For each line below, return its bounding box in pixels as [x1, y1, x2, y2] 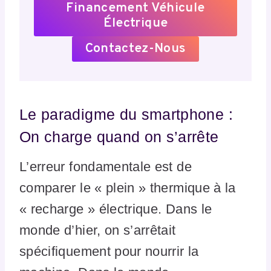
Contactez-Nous [85, 41, 186, 57]
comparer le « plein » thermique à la [19, 180, 236, 195]
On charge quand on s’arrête [19, 128, 219, 146]
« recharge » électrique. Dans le [19, 201, 212, 217]
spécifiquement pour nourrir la [19, 243, 199, 259]
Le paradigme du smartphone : [19, 106, 233, 123]
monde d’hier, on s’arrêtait [19, 222, 176, 238]
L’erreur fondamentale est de [19, 158, 192, 174]
